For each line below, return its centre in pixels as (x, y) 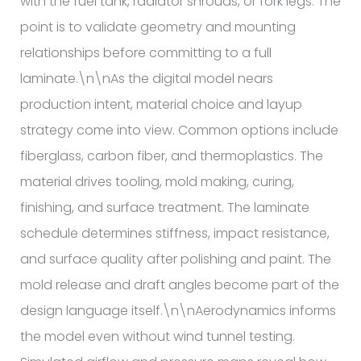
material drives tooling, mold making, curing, (157, 182)
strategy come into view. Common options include (179, 131)
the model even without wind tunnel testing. (157, 337)
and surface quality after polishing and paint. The (175, 259)
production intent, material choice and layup (161, 105)
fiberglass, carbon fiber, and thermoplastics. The (171, 156)
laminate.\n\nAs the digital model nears (146, 79)
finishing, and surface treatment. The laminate (164, 208)
